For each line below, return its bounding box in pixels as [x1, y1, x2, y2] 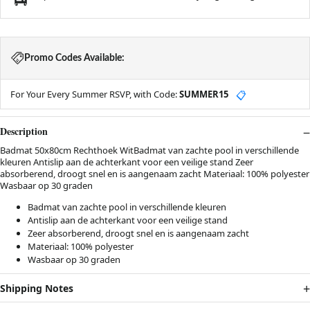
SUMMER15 [179, 88, 228, 101]
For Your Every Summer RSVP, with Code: [10, 88, 179, 101]
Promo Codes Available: [24, 53, 125, 64]
